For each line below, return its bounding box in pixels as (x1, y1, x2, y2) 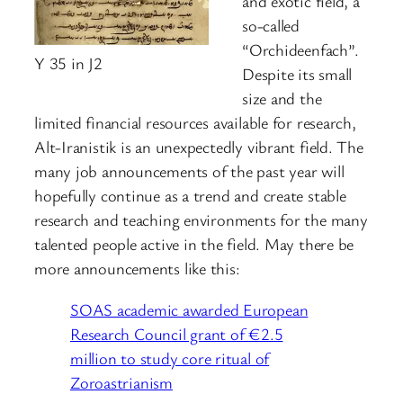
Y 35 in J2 (34, 52, 103, 75)
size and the (242, 87, 322, 110)
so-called (242, 14, 300, 37)
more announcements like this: (34, 257, 240, 280)
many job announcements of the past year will (34, 160, 345, 183)
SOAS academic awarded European (70, 298, 309, 320)
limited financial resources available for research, (34, 112, 356, 134)
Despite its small (242, 63, 353, 85)
